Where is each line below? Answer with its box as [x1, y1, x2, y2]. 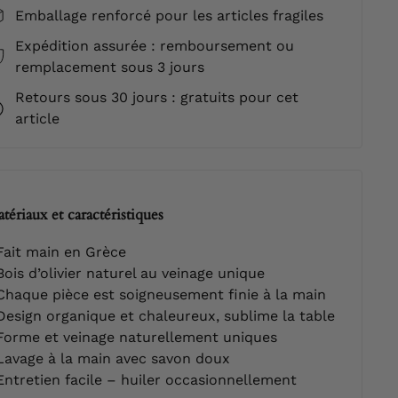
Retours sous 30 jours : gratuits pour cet [14, 89, 298, 106]
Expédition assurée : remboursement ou [14, 37, 294, 54]
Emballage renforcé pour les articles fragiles [14, 6, 323, 24]
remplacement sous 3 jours [14, 59, 204, 76]
